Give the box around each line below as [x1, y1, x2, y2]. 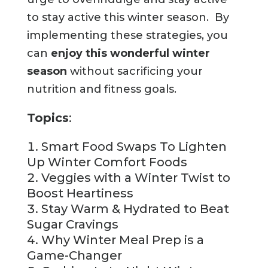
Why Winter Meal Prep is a [41, 233, 204, 248]
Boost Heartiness [26, 186, 133, 201]
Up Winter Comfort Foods [26, 155, 187, 170]
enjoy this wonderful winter [50, 47, 210, 60]
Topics [26, 111, 69, 126]
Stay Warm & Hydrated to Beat [41, 202, 229, 217]
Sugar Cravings [26, 217, 118, 232]
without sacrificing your [66, 65, 203, 78]
